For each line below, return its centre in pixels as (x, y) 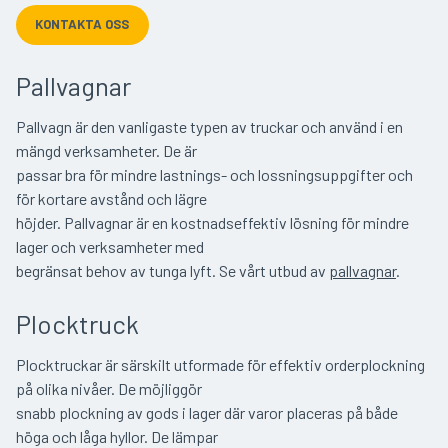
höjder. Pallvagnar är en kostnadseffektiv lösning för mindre (212, 222)
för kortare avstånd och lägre (111, 198)
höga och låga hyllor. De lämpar (117, 436)
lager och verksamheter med (110, 246)
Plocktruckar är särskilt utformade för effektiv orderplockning (220, 364)
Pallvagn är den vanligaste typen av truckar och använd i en (209, 126)
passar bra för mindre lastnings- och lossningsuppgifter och (214, 174)
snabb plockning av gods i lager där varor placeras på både (207, 412)
